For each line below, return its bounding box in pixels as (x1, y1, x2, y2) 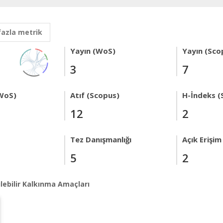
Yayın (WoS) (70, 46, 115, 56)
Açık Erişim (182, 134, 222, 144)
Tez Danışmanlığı (70, 134, 131, 144)
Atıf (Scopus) (70, 90, 119, 100)
